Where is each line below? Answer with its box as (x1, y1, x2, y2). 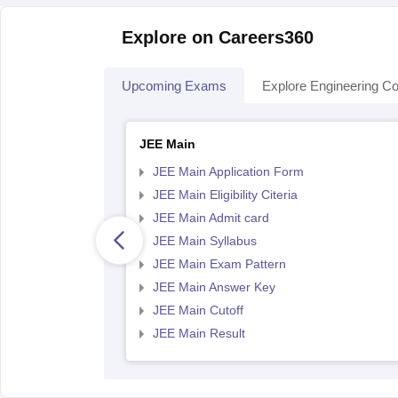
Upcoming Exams (122, 78, 227, 93)
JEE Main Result (152, 326, 245, 340)
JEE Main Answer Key (152, 280, 275, 294)
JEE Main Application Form (152, 164, 304, 179)
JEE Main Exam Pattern (152, 257, 286, 271)
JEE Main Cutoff (152, 303, 243, 317)
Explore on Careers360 (122, 28, 314, 47)
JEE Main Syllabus (152, 234, 257, 248)
